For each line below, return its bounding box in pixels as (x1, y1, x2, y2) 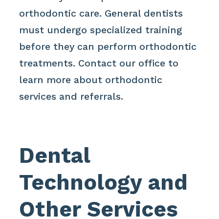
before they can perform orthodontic (19, 41, 197, 53)
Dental (19, 142, 90, 168)
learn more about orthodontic (19, 74, 163, 86)
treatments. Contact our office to (19, 58, 179, 69)
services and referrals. (19, 91, 124, 103)
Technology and (19, 169, 188, 195)
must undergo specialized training (19, 24, 183, 36)
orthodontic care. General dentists (19, 8, 183, 20)
